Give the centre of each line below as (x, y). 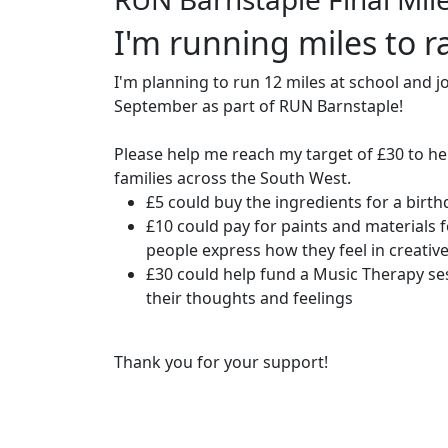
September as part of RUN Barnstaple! (258, 106)
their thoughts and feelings (249, 298)
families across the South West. (232, 178)
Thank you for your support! (221, 362)
